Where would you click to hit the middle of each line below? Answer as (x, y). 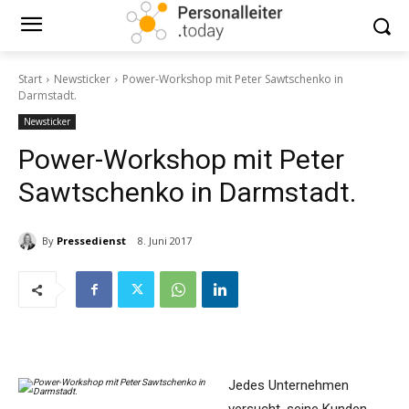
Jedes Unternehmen (288, 386)
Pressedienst (91, 240)
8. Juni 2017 (165, 241)
